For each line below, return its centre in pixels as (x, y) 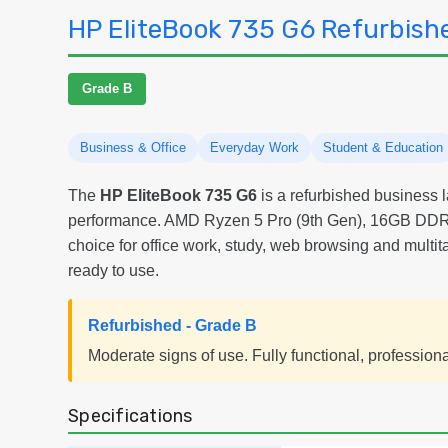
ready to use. (113, 271)
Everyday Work (254, 148)
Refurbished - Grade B (172, 326)
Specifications (130, 416)
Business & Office (133, 148)
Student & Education (383, 148)
